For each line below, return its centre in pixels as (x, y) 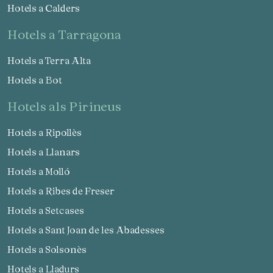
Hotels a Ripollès (48, 133)
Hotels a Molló (42, 172)
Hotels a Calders (47, 8)
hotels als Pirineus (69, 106)
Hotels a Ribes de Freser (65, 191)
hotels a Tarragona (69, 34)
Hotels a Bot (38, 80)
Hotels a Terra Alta (53, 61)
